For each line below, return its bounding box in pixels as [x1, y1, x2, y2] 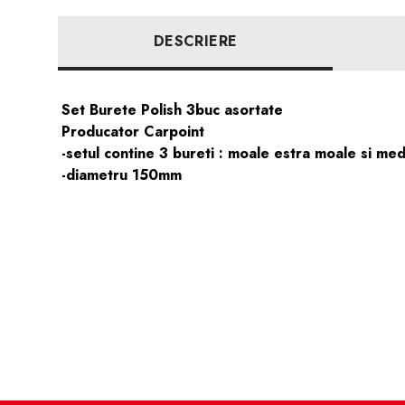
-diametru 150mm [61, 165, 182, 185]
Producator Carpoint [61, 121, 204, 142]
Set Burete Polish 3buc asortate [61, 99, 283, 120]
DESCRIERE [153, 31, 238, 52]
